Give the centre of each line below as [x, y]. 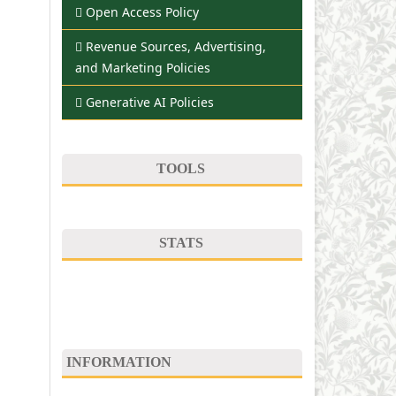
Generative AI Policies [150, 103]
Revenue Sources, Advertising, [176, 47]
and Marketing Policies [143, 68]
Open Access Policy [142, 12]
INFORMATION [119, 362]
